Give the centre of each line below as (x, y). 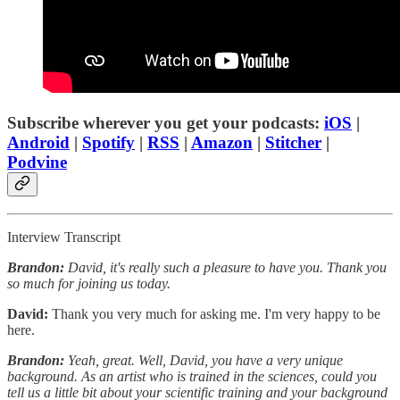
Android (38, 142)
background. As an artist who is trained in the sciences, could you (192, 376)
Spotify (108, 142)
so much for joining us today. (89, 283)
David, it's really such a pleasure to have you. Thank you (227, 267)
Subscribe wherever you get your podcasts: (166, 122)
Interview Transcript (64, 237)
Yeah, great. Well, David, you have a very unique (205, 360)
